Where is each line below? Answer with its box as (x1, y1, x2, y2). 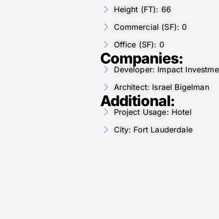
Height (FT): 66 (113, 4, 171, 14)
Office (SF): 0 (113, 39, 164, 49)
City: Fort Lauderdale (113, 124, 193, 134)
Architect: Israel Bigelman (113, 82, 209, 92)
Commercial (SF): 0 (113, 22, 187, 32)
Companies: (100, 49, 183, 67)
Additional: (100, 91, 175, 109)
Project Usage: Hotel (113, 107, 192, 117)
